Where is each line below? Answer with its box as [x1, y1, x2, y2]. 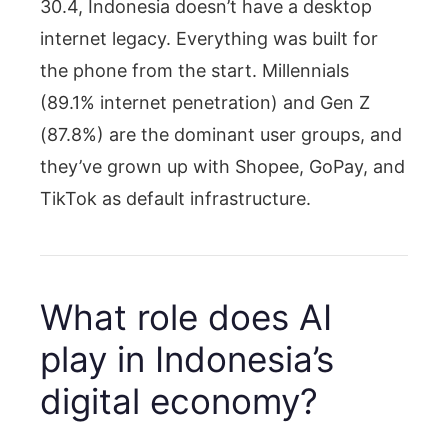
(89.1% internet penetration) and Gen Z [40, 91, 370, 113]
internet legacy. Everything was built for [40, 27, 378, 49]
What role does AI [40, 295, 332, 338]
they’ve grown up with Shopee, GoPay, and [40, 155, 405, 177]
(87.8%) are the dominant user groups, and [40, 123, 402, 145]
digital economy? [40, 379, 318, 422]
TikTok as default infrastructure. [40, 187, 311, 209]
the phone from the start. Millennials [40, 59, 349, 81]
